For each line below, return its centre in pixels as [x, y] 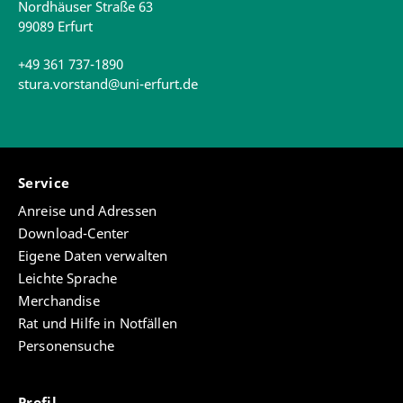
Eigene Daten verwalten [93, 256]
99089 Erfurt [55, 27]
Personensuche [66, 346]
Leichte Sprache [68, 278]
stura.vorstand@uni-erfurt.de [108, 84]
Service [46, 183]
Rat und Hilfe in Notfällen [98, 323]
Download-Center [74, 233]
